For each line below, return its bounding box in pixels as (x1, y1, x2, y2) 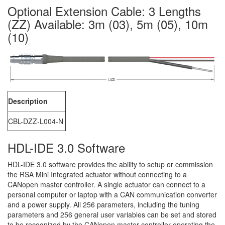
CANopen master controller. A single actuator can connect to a (8, 179, 205, 189)
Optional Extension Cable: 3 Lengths (8, 2, 201, 20)
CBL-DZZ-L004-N (8, 116, 63, 126)
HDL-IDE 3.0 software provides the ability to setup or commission (8, 159, 213, 169)
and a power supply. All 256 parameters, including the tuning (8, 199, 199, 209)
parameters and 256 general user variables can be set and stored (8, 209, 216, 219)
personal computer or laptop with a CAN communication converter (8, 189, 217, 199)
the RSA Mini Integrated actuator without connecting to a (8, 169, 187, 179)
